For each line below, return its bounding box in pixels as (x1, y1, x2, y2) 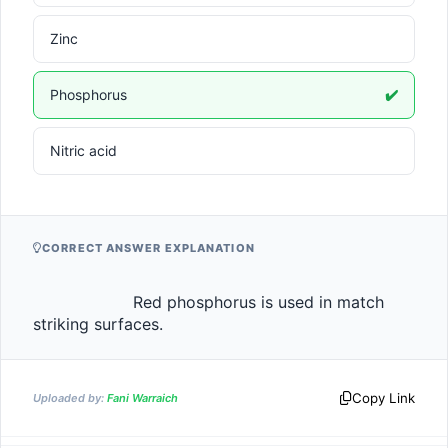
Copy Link (352, 390, 415, 406)
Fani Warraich (107, 390, 178, 405)
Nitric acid (50, 142, 117, 159)
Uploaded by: (33, 390, 107, 405)
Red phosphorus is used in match (33, 292, 133, 312)
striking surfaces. (33, 314, 243, 334)
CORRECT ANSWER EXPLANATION (42, 241, 255, 255)
